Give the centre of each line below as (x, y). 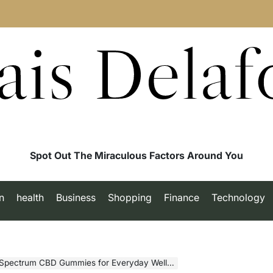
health (30, 197)
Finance (181, 197)
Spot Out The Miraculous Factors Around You (136, 155)
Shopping (129, 197)
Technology (238, 197)
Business (76, 197)
